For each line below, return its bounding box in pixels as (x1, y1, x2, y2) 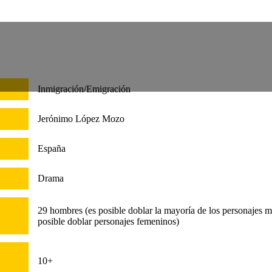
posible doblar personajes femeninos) (37, 216, 179, 226)
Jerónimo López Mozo (37, 113, 124, 124)
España (37, 143, 66, 154)
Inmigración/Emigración (37, 83, 131, 94)
